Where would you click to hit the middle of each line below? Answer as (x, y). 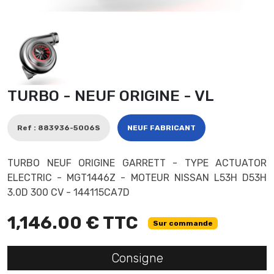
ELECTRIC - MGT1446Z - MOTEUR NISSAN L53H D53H (137, 178)
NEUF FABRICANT (161, 128)
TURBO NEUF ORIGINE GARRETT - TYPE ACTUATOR (137, 163)
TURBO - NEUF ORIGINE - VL (111, 96)
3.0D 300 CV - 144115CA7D (68, 193)
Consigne (137, 258)
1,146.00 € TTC (73, 223)
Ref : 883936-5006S (59, 128)
